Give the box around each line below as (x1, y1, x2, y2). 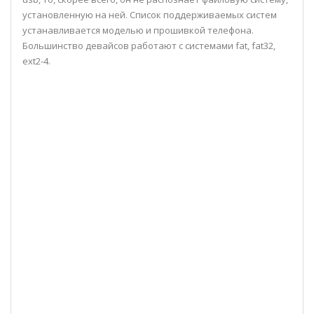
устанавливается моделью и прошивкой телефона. (22, 23, 254, 36)
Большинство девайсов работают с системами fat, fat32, (22, 39, 275, 52)
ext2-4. (22, 54, 50, 67)
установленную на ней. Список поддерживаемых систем (22, 8, 277, 21)
